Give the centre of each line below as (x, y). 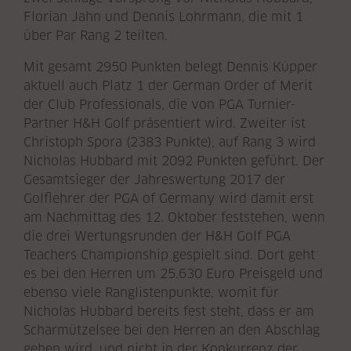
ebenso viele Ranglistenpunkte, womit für (151, 292)
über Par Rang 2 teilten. (96, 35)
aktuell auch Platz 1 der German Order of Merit (168, 85)
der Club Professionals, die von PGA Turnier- (160, 104)
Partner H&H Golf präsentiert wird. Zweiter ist (165, 123)
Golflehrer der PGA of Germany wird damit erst (168, 198)
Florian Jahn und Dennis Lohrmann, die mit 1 (163, 16)
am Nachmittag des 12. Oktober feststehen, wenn (174, 217)
